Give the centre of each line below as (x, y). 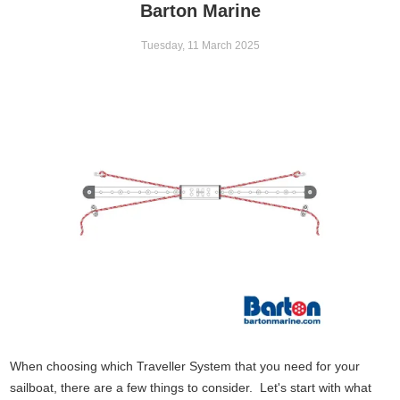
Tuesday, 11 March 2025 (200, 45)
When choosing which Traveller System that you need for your (185, 366)
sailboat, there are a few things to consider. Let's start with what (191, 387)
